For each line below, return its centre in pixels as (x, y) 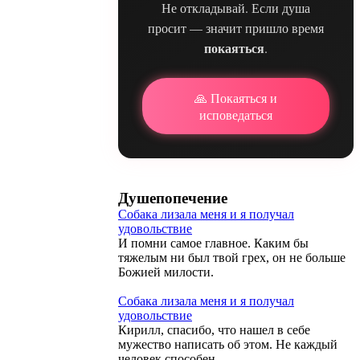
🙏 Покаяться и (236, 97)
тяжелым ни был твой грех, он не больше (232, 257)
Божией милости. (166, 272)
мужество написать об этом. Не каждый (228, 344)
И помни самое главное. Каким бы (213, 243)
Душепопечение (173, 198)
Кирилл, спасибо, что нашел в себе (214, 329)
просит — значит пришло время (236, 27)
